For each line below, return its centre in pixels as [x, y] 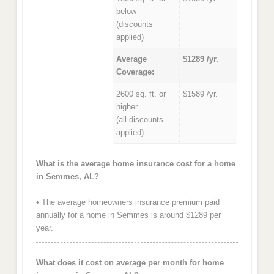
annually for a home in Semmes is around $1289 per [128, 215]
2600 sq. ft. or [141, 94]
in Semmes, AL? [67, 176]
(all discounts [139, 119]
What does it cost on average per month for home [130, 262]
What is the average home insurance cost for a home [135, 163]
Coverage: [135, 72]
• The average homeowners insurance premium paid [128, 202]
